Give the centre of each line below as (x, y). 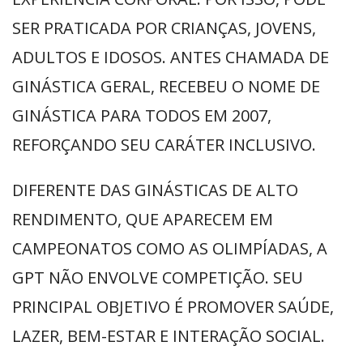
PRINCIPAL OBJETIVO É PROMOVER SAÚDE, (173, 307)
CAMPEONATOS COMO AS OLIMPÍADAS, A (170, 248)
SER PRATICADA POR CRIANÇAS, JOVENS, (164, 28)
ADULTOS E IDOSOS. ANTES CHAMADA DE (171, 57)
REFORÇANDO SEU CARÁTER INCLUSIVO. (164, 145)
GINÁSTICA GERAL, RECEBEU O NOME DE (166, 86)
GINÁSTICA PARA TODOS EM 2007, (142, 115)
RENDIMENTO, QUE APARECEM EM (143, 219)
